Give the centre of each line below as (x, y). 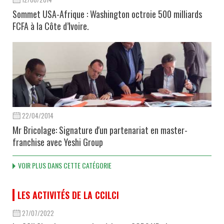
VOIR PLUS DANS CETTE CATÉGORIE (65, 165)
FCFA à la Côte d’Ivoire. (51, 26)
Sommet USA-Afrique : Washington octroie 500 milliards (107, 14)
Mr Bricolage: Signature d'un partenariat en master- (100, 130)
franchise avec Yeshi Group (58, 142)
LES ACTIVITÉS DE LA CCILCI (68, 195)
